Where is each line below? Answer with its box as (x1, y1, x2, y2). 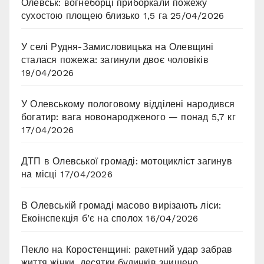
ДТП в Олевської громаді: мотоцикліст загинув (21, 156, 232, 167)
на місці (21, 169, 57, 180)
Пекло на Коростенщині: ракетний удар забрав (21, 244, 233, 256)
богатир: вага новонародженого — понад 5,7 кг (21, 111, 236, 123)
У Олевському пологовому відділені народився (21, 98, 235, 110)
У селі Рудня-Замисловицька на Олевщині (21, 41, 214, 53)
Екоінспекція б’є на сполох (21, 213, 143, 225)
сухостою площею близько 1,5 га (21, 10, 167, 22)
